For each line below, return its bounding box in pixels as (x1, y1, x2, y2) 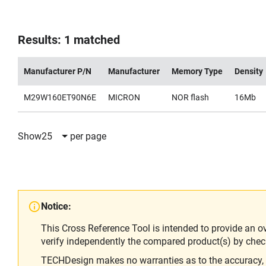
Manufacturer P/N (24, 66, 91, 76)
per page (70, 130, 106, 142)
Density (235, 66, 263, 76)
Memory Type (172, 66, 223, 76)
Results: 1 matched (18, 33, 120, 47)
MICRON (108, 93, 140, 102)
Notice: (41, 201, 71, 212)
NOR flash (172, 93, 209, 102)
